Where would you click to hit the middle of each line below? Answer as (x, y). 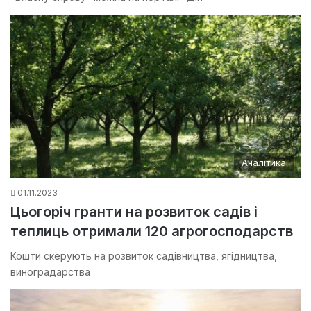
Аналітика (264, 162)
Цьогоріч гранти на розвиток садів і (134, 211)
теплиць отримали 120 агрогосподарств (152, 231)
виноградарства (50, 271)
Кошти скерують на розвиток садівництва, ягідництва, (144, 255)
